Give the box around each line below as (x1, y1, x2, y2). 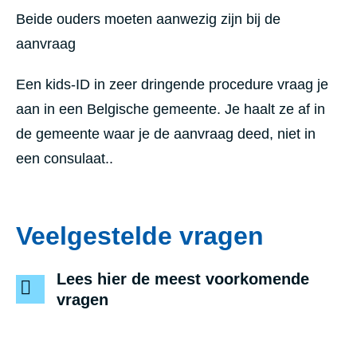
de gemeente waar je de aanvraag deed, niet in (16, 125, 316, 142)
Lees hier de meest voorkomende (57, 269, 309, 288)
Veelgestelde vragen (16, 221, 264, 250)
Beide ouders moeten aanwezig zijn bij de (16, 10, 280, 27)
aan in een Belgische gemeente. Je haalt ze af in (16, 100, 325, 117)
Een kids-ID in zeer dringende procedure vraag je (16, 76, 328, 92)
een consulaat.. (16, 150, 113, 167)
